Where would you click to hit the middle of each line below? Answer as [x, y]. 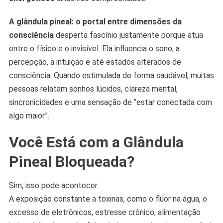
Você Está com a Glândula [96, 142]
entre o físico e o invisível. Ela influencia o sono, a [94, 49]
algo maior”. [29, 116]
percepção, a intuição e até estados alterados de [95, 62]
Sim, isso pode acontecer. [54, 186]
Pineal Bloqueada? [71, 162]
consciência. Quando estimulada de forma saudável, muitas [111, 76]
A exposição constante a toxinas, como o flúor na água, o [108, 199]
